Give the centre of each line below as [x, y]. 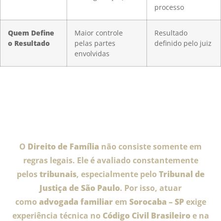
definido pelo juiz [183, 43]
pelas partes [95, 43]
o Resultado [29, 43]
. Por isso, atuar [151, 188]
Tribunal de [182, 174]
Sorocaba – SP [156, 202]
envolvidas [92, 53]
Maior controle [99, 33]
